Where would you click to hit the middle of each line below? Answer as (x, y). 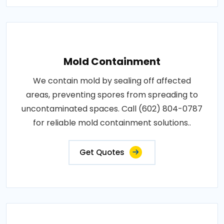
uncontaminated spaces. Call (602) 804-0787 (112, 109)
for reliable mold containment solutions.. (112, 123)
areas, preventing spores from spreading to (112, 95)
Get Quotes (102, 152)
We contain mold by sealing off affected (112, 81)
